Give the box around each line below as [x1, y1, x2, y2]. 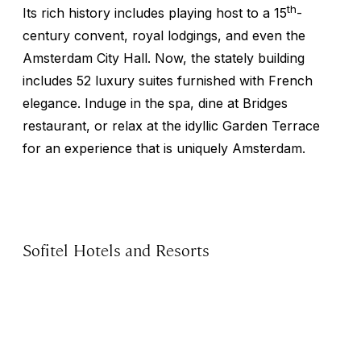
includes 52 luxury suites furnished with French [23, 72, 313, 89]
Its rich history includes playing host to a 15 [23, 4, 287, 21]
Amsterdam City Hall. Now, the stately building [23, 49, 305, 66]
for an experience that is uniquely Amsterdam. [23, 139, 305, 156]
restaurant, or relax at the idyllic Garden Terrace [23, 117, 320, 134]
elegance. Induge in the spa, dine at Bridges [23, 94, 288, 111]
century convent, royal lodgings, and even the [23, 27, 305, 44]
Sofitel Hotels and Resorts [23, 238, 214, 260]
